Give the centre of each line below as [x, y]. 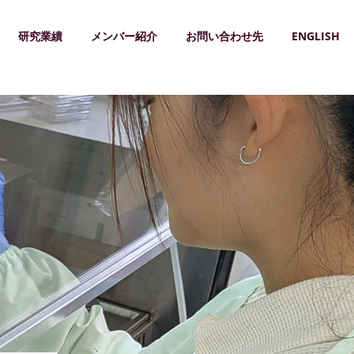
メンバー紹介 [124, 36]
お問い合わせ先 [224, 36]
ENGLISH [316, 36]
